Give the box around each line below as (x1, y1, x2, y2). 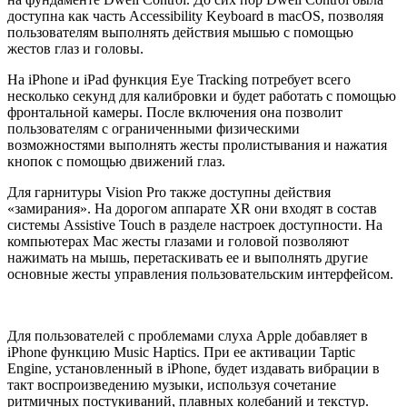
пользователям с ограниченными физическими (7, 120, 300, 136)
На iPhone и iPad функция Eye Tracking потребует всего (7, 71, 351, 87)
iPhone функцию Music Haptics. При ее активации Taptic (7, 343, 355, 360)
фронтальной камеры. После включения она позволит (7, 104, 342, 120)
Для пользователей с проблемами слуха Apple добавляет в (7, 327, 368, 343)
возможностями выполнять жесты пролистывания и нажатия (7, 136, 387, 153)
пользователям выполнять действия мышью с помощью (7, 24, 353, 40)
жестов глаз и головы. (7, 40, 144, 56)
